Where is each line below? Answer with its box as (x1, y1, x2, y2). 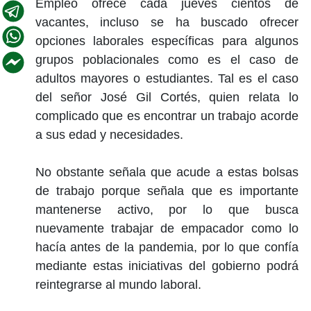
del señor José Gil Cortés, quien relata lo (35, 90, 299, 104)
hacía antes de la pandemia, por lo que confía (35, 239, 299, 254)
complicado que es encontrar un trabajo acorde (35, 108, 299, 123)
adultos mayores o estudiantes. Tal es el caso (35, 71, 299, 85)
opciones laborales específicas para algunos (35, 33, 299, 48)
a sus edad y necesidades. (35, 127, 183, 142)
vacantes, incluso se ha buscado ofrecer (35, 15, 299, 29)
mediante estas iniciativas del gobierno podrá (35, 258, 299, 273)
